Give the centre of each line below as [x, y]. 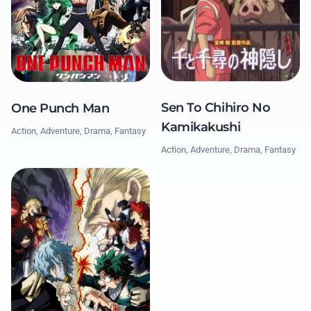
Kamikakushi [201, 127]
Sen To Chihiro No [216, 107]
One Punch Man [60, 108]
